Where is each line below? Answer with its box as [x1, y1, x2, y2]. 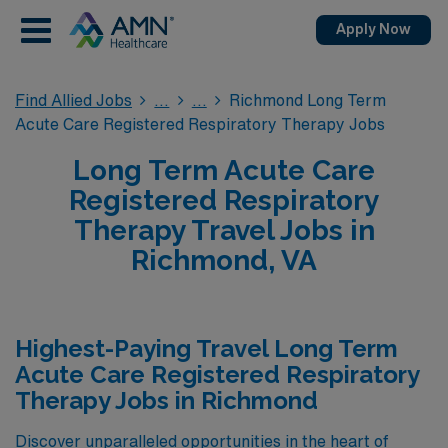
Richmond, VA [131, 244, 317, 277]
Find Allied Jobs [15, 92, 132, 108]
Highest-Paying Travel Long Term [15, 334, 398, 363]
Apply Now [336, 22, 411, 36]
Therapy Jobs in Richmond [15, 386, 318, 415]
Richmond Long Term [229, 92, 387, 108]
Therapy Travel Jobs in [73, 214, 375, 247]
